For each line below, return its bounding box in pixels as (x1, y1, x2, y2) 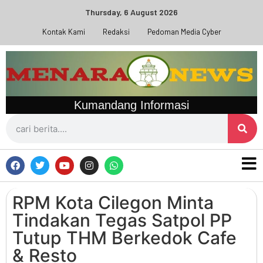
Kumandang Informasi (74, 99, 189, 112)
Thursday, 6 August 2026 (85, 7, 178, 17)
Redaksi (102, 27, 130, 36)
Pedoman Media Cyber (147, 27, 221, 36)
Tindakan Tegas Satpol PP (12, 210, 232, 231)
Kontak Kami (42, 27, 85, 36)
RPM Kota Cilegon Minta (12, 192, 214, 214)
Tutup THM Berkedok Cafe (12, 227, 237, 249)
